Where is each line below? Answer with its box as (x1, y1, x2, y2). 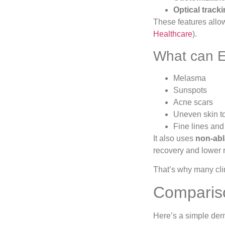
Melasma (173, 73, 206, 82)
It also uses (153, 134, 195, 143)
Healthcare (153, 30, 192, 39)
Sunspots (173, 85, 207, 94)
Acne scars (173, 97, 213, 106)
